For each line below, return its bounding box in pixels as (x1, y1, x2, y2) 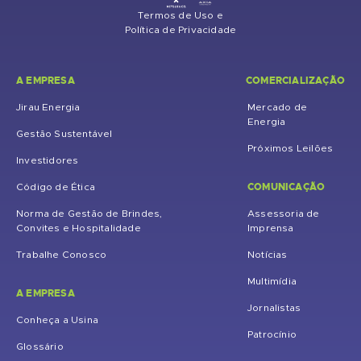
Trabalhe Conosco (16, 250, 107, 259)
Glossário (16, 342, 64, 351)
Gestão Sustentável (16, 129, 113, 139)
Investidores (16, 156, 79, 165)
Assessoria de (247, 209, 320, 218)
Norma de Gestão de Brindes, (16, 209, 163, 218)
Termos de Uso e (138, 10, 223, 20)
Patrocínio (247, 330, 297, 339)
